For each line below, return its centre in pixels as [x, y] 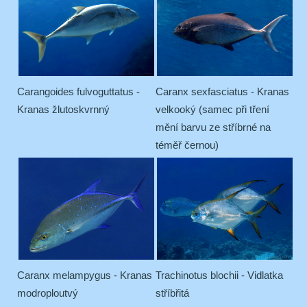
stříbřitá [172, 293]
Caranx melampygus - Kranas [85, 275]
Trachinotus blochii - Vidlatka [219, 275]
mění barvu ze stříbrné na [213, 127]
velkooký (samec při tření [212, 109]
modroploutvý [48, 293]
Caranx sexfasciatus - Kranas [222, 91]
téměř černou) [187, 145]
